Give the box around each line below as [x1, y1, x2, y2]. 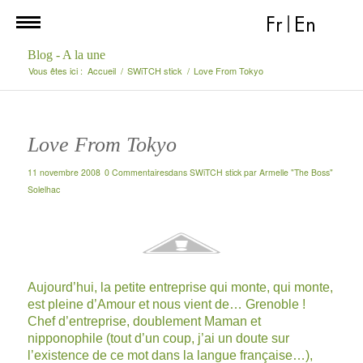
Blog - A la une [27, 48, 105, 62]
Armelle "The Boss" [258, 166, 333, 178]
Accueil [87, 64, 116, 77]
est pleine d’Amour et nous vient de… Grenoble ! [27, 297, 305, 311]
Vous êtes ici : [28, 64, 83, 77]
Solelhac [27, 183, 60, 195]
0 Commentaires [104, 166, 169, 178]
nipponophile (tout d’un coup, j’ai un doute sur [27, 331, 289, 345]
